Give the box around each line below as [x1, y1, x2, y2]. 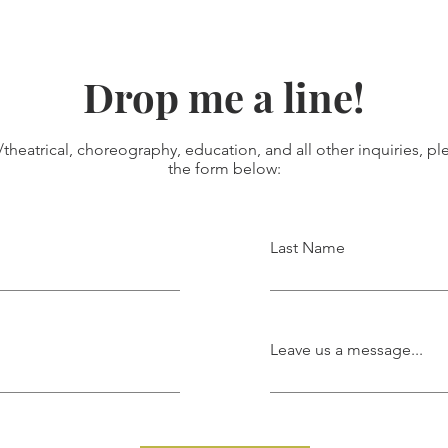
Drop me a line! [82, 70, 365, 123]
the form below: [167, 159, 281, 178]
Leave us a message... [270, 340, 423, 359]
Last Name [270, 238, 345, 257]
